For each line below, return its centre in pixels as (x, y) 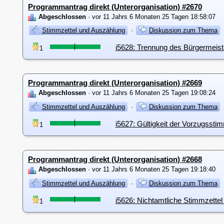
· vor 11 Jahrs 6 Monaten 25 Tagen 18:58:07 (150, 16)
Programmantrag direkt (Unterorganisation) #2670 (115, 6)
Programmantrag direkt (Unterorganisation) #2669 (115, 83)
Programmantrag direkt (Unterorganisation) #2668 (115, 159)
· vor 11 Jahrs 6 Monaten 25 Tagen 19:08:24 (150, 93)
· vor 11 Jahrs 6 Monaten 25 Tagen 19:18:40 (150, 169)
